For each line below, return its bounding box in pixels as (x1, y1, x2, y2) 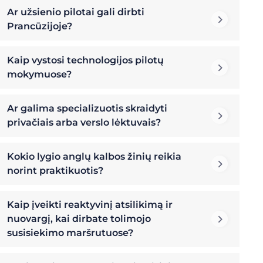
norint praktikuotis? (7, 165, 103, 177)
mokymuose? (7, 69, 72, 80)
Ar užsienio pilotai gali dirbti (7, 6, 144, 18)
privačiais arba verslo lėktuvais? (7, 117, 161, 129)
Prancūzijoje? (7, 21, 72, 32)
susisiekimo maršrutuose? (7, 227, 133, 239)
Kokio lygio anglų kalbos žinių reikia (7, 151, 181, 163)
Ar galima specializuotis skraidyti (7, 103, 167, 114)
